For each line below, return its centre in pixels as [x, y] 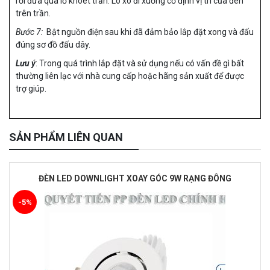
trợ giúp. [31, 89]
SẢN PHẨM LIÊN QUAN [66, 137]
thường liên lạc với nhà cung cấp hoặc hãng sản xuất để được [130, 76]
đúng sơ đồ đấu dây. [53, 45]
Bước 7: [30, 32]
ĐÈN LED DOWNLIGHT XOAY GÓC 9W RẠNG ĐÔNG [135, 179]
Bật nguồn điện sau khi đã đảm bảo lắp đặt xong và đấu [149, 32]
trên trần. [33, 14]
